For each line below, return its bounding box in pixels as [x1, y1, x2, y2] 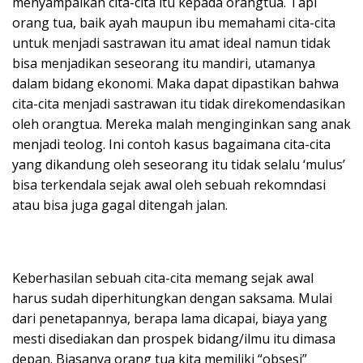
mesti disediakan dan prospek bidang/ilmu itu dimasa [12, 329, 335, 348]
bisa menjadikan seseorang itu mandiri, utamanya [12, 53, 315, 72]
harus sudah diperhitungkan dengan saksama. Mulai [12, 288, 332, 307]
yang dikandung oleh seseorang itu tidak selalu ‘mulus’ [12, 155, 345, 173]
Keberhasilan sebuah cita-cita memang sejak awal [12, 268, 314, 287]
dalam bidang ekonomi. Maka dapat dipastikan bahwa [12, 74, 339, 92]
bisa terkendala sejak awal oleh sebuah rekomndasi [12, 175, 326, 194]
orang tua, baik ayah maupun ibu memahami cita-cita [12, 13, 335, 32]
